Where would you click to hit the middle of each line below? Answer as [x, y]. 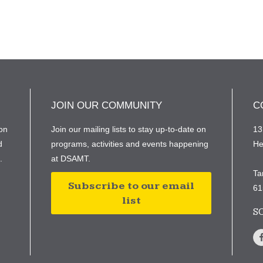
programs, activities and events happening [130, 144]
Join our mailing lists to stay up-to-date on [129, 129]
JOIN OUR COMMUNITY [107, 105]
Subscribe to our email [131, 186]
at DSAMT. [71, 159]
